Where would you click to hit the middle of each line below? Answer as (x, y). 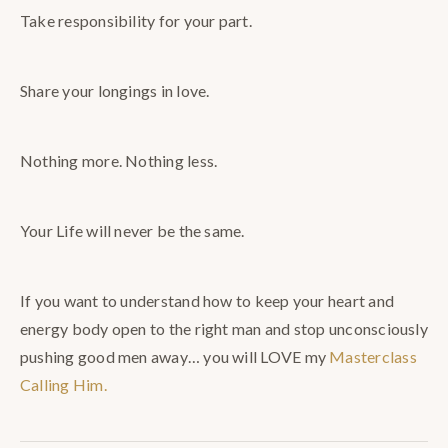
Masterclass (373, 357)
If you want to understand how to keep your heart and (207, 301)
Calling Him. (63, 385)
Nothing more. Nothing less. (119, 161)
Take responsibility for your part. (136, 21)
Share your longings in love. (115, 91)
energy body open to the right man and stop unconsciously (224, 329)
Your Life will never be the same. (132, 231)
